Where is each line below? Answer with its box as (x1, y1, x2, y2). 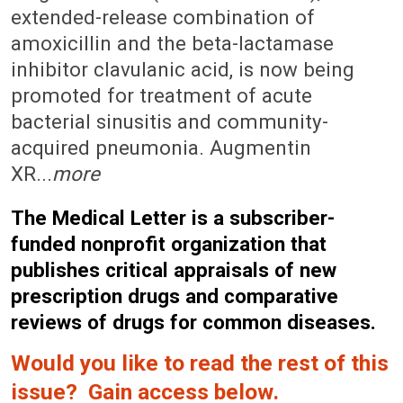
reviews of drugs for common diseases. (11, 310, 376, 334)
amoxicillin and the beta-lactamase (11, 31, 334, 55)
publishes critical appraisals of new (11, 258, 336, 282)
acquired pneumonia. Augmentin (11, 136, 311, 159)
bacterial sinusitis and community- (11, 110, 328, 133)
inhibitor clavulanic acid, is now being (11, 58, 354, 81)
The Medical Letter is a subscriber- (11, 206, 335, 229)
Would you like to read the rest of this (11, 350, 389, 376)
